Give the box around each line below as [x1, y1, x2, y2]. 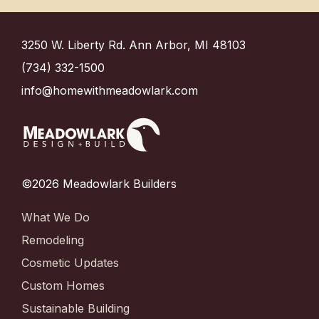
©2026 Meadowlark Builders [21, 177, 177, 192]
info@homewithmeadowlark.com [21, 83, 198, 98]
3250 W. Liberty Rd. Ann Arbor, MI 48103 [21, 38, 246, 52]
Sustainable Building [21, 301, 130, 316]
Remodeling [21, 233, 84, 248]
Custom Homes [21, 278, 105, 293]
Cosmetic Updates [21, 256, 119, 271]
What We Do [21, 210, 90, 225]
